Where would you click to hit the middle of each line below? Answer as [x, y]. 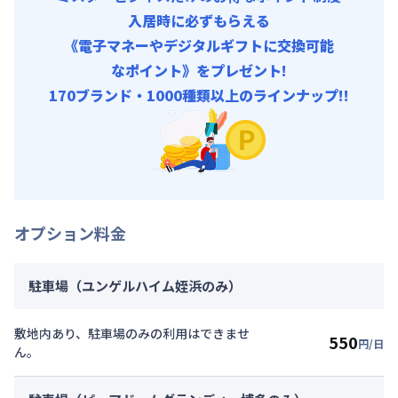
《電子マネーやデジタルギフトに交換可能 [199, 45]
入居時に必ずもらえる [199, 20]
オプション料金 [70, 232]
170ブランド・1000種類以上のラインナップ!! [199, 95]
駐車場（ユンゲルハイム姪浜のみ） [135, 285]
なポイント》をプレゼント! [199, 70]
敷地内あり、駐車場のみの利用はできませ [132, 333]
